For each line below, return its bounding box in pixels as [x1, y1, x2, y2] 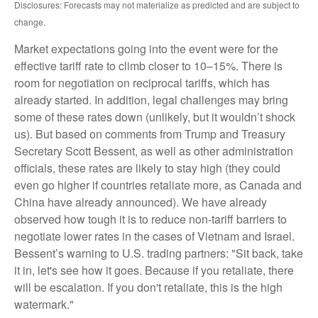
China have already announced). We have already [14, 194, 267, 211]
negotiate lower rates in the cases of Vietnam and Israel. [14, 228, 295, 245]
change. [14, 16, 45, 28]
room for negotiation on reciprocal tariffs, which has [14, 75, 270, 92]
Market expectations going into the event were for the [14, 40, 278, 57]
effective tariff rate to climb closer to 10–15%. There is [14, 57, 283, 75]
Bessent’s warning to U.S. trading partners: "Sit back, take [14, 245, 303, 262]
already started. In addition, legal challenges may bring [14, 92, 288, 109]
